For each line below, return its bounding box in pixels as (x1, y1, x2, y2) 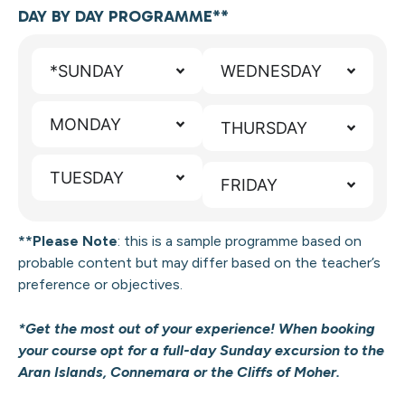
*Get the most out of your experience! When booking (18, 319, 375, 337)
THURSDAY (221, 118, 307, 138)
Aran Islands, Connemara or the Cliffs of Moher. (18, 363, 340, 381)
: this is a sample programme (118, 232, 298, 250)
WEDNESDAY (221, 61, 322, 81)
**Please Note (18, 232, 118, 250)
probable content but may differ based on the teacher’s (18, 254, 381, 272)
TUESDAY (50, 168, 124, 188)
